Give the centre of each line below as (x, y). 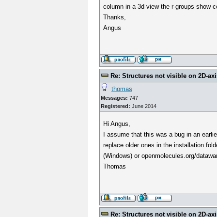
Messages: (114, 98)
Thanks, (115, 17)
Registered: (116, 106)
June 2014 (143, 106)
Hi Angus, (117, 124)
